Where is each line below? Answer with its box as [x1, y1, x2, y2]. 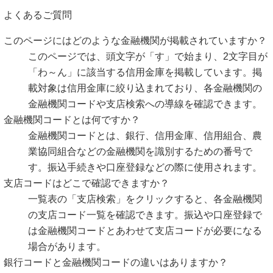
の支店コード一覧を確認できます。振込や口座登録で [28, 209, 262, 220]
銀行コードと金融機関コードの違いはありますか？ [4, 257, 228, 268]
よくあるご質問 [4, 9, 72, 20]
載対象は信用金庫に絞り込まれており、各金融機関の [28, 82, 262, 93]
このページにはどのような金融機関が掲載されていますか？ [4, 35, 267, 46]
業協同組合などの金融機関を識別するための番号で [28, 146, 252, 157]
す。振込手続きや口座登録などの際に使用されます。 [28, 161, 262, 172]
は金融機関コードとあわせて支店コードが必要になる [28, 225, 262, 236]
